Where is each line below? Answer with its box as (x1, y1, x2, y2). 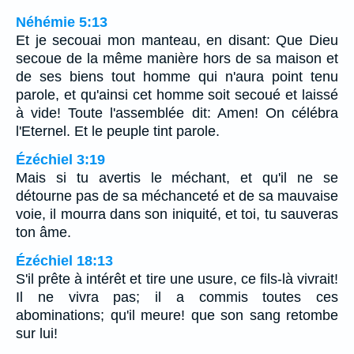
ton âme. (16, 224, 71, 240)
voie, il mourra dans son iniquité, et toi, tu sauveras (16, 205, 338, 222)
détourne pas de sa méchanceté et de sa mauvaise (16, 187, 338, 204)
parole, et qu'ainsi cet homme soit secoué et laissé (16, 86, 338, 103)
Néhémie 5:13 (16, 13, 107, 30)
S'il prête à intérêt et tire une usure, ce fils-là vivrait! (16, 270, 338, 287)
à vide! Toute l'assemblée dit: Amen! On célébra (16, 104, 338, 121)
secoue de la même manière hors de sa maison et (16, 50, 338, 66)
